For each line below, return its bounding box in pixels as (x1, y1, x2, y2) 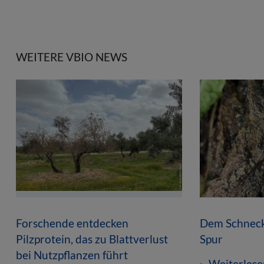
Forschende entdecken (16, 216, 128, 230)
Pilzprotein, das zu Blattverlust (16, 232, 168, 246)
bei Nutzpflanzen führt (16, 247, 128, 262)
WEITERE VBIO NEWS (16, 49, 127, 64)
